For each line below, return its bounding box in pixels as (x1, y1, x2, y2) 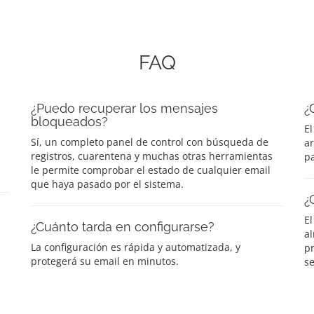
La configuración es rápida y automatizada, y (31, 240, 240, 254)
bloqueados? (31, 114, 108, 129)
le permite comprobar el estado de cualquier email (31, 163, 271, 177)
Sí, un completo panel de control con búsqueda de (31, 135, 268, 149)
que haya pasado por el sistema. (31, 177, 184, 191)
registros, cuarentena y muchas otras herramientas (31, 149, 273, 163)
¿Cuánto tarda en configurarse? (31, 219, 214, 234)
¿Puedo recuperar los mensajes (31, 100, 218, 116)
